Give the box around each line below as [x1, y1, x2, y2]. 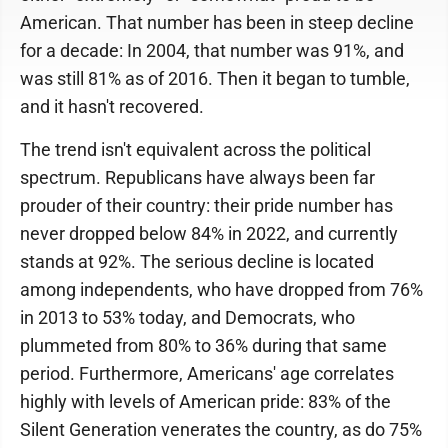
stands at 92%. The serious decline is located [20, 251, 374, 272]
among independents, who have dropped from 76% [20, 279, 423, 300]
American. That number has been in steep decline [20, 12, 414, 33]
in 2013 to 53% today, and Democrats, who [20, 307, 355, 328]
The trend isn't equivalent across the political [20, 139, 371, 160]
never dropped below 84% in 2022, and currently [20, 223, 398, 244]
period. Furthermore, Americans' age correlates [20, 363, 394, 384]
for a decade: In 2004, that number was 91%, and [20, 40, 404, 61]
